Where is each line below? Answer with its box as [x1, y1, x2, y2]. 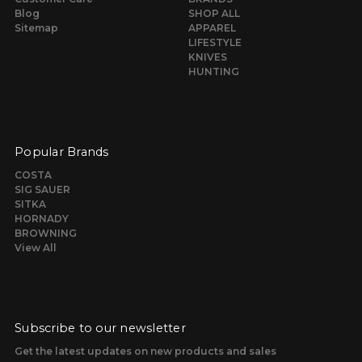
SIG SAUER [15, 183, 70, 196]
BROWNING [15, 226, 77, 239]
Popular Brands [15, 144, 109, 159]
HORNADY [15, 212, 69, 225]
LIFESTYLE [188, 36, 242, 48]
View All [15, 241, 57, 254]
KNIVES [188, 50, 227, 63]
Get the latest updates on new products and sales [15, 344, 276, 357]
